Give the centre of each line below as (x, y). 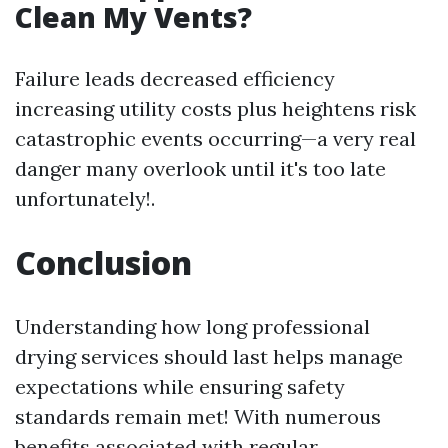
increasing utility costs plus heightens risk (215, 109)
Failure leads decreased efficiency (175, 79)
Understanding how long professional (192, 327)
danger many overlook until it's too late (200, 169)
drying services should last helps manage (209, 357)
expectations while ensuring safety (180, 387)
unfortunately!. (85, 199)
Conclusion (103, 263)
